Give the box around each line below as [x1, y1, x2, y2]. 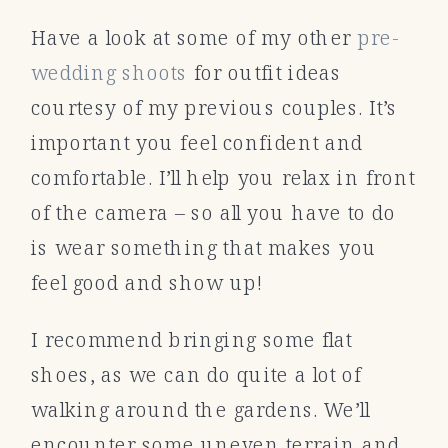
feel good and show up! [30, 268, 263, 296]
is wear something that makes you [30, 233, 378, 261]
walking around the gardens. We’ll [30, 396, 370, 423]
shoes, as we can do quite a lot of [30, 361, 362, 388]
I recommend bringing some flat [30, 326, 353, 353]
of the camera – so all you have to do [30, 198, 396, 226]
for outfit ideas [187, 58, 342, 86]
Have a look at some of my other [30, 23, 358, 51]
